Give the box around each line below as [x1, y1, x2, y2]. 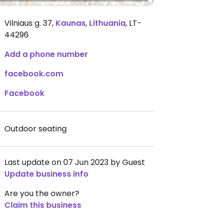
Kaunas [55, 18, 86, 29]
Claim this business [4, 200, 81, 211]
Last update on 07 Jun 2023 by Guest [4, 157, 145, 168]
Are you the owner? [4, 188, 79, 199]
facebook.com [4, 68, 63, 79]
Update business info [4, 168, 89, 180]
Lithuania [89, 18, 126, 29]
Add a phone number [4, 49, 88, 60]
